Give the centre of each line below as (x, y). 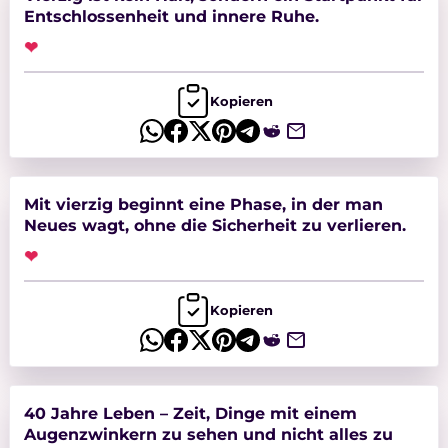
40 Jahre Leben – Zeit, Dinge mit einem (190, 413)
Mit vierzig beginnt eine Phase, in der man (203, 204)
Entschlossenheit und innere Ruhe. (171, 16)
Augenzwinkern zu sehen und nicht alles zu (208, 434)
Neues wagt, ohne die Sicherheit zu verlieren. (214, 225)
